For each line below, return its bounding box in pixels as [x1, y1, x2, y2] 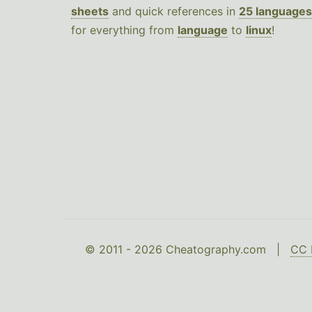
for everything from [71, 23, 178, 37]
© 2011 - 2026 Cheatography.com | [85, 242, 290, 256]
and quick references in [109, 4, 239, 18]
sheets [71, 4, 109, 18]
